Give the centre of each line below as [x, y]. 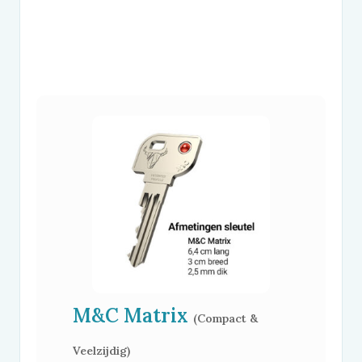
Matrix [156, 316]
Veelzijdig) [101, 351]
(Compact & [225, 318]
